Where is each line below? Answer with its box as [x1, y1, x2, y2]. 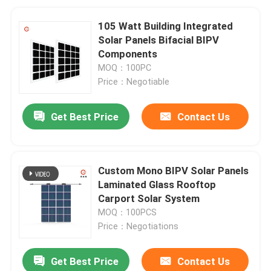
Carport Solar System [98, 192, 200, 204]
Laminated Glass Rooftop [98, 178, 217, 191]
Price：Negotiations [98, 221, 179, 231]
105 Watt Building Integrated [98, 19, 233, 32]
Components [98, 47, 158, 60]
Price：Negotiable [98, 76, 170, 87]
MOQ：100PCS [98, 207, 157, 217]
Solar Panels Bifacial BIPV [98, 33, 220, 46]
